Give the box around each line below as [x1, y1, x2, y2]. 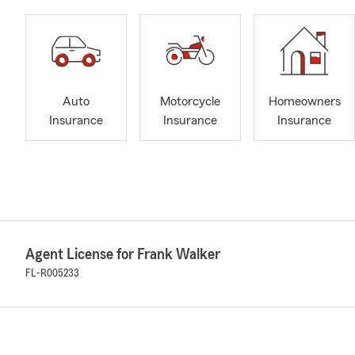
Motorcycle [160, 95, 220, 109]
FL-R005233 [25, 268, 79, 279]
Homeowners [268, 95, 341, 109]
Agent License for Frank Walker [25, 246, 220, 262]
